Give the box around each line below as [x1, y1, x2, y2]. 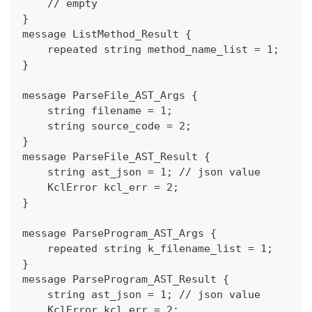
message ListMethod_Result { [22, 28, 192, 41]
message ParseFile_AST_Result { [22, 150, 210, 164]
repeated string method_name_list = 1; [22, 43, 279, 56]
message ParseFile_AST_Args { [22, 89, 198, 102]
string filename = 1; [22, 104, 173, 118]
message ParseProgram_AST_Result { [22, 273, 229, 286]
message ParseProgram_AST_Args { [22, 227, 217, 240]
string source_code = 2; [22, 120, 192, 133]
